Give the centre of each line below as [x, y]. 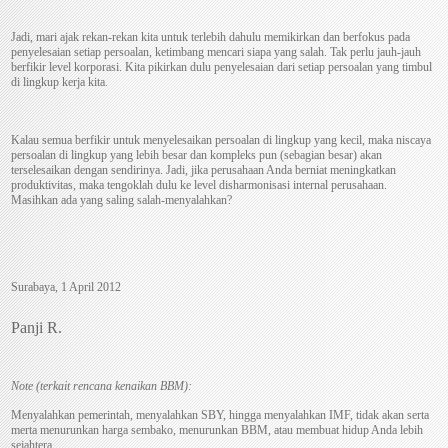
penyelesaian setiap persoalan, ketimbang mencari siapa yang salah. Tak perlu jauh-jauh [216, 52]
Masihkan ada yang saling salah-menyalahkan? [122, 200]
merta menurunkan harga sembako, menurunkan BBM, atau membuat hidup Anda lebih [217, 430]
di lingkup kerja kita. [60, 82]
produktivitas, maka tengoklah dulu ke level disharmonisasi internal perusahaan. [199, 185]
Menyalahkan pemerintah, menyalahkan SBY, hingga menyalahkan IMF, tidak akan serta [220, 415]
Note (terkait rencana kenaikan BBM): [102, 386]
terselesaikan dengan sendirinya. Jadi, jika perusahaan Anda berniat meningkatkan [204, 170]
